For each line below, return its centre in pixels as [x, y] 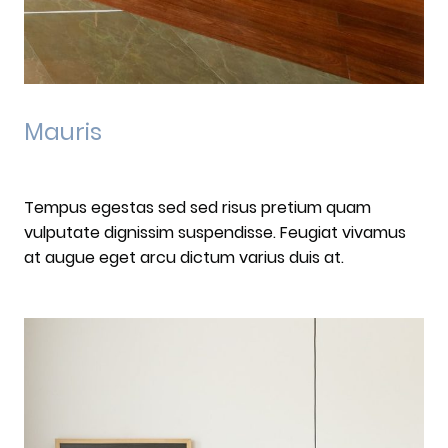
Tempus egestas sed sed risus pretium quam [197, 208]
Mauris [63, 131]
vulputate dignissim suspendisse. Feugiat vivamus [215, 233]
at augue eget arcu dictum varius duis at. [184, 258]
